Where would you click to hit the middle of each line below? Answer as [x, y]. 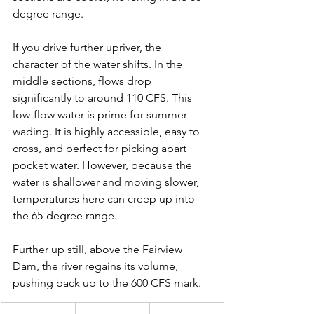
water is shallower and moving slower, [107, 182]
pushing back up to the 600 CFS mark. [107, 282]
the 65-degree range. [65, 215]
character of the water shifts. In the [99, 64]
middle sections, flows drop [83, 81]
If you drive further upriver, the [88, 47]
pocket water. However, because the [104, 165]
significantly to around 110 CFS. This [104, 97]
